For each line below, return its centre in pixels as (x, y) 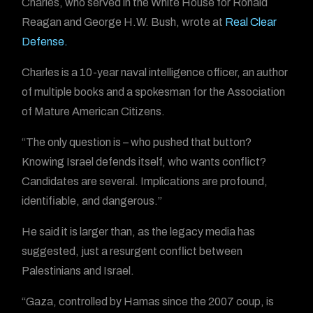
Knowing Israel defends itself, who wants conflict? (144, 162)
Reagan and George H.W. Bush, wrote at (124, 22)
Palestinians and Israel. (78, 271)
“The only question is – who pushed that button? (137, 142)
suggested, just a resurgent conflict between (132, 251)
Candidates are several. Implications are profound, (145, 181)
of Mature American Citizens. (94, 111)
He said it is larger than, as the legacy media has (139, 232)
